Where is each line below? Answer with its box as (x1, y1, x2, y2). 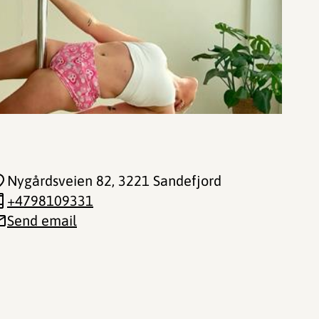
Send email (7, 212, 77, 229)
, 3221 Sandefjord (112, 172, 221, 189)
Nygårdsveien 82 (7, 172, 112, 189)
